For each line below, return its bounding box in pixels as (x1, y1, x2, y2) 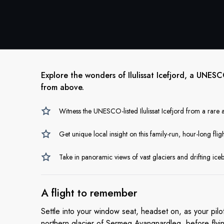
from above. (41, 81, 84, 93)
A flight (41, 185, 74, 200)
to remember (77, 185, 137, 200)
